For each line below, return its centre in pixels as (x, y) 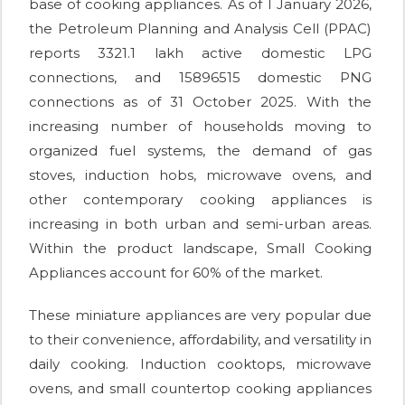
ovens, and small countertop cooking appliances (200, 388)
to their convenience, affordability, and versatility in (200, 339)
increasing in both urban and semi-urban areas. (200, 223)
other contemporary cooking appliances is (200, 199)
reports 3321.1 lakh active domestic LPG (200, 52)
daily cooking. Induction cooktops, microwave (200, 363)
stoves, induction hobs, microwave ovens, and (200, 174)
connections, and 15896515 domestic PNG (200, 77)
